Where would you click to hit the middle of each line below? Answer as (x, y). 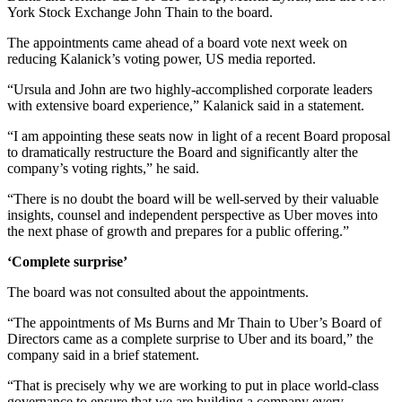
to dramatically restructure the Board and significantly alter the (183, 152)
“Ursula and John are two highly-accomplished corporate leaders (190, 89)
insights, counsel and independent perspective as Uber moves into (192, 214)
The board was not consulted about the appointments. (158, 292)
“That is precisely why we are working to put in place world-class (193, 385)
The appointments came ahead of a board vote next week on (177, 42)
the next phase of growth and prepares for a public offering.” (178, 231)
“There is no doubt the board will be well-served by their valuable (193, 198)
